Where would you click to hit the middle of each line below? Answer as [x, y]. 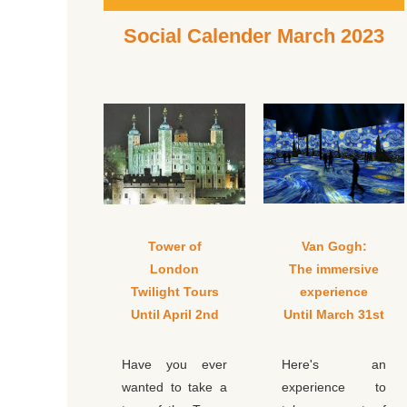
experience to [334, 387]
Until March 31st [334, 315]
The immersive [334, 269]
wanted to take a [174, 387]
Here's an [334, 365]
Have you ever [174, 365]
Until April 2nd [174, 315]
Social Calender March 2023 [254, 36]
